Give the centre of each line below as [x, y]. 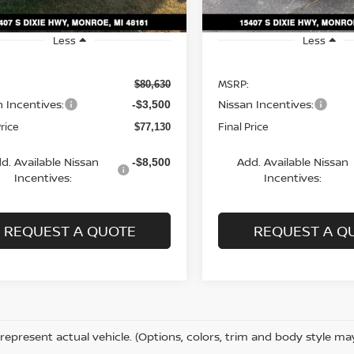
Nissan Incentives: [266, 104]
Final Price [244, 126]
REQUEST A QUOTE [70, 230]
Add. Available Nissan [292, 161]
